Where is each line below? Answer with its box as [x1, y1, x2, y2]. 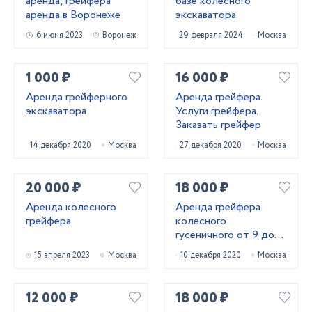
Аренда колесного [26, 199, 116, 215]
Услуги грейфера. [175, 103, 258, 119]
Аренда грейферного [26, 89, 127, 105]
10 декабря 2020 [180, 249, 242, 261]
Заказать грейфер [175, 117, 261, 133]
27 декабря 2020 [179, 139, 242, 151]
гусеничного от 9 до [175, 227, 274, 243]
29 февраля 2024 [179, 29, 243, 41]
